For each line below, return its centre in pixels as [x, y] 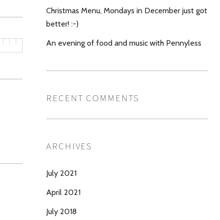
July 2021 [61, 173]
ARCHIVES [69, 146]
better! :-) [62, 24]
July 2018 [61, 211]
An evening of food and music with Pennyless [124, 43]
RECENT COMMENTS [93, 98]
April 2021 [63, 192]
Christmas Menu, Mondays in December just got [127, 11]
